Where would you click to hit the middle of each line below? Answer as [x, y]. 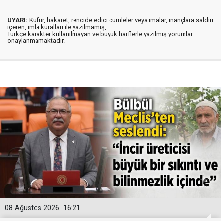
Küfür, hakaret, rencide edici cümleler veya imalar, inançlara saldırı [120, 20]
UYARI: [18, 20]
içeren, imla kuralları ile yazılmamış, [57, 27]
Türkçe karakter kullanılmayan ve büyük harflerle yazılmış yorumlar [100, 34]
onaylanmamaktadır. [36, 41]
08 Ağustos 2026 [32, 208]
